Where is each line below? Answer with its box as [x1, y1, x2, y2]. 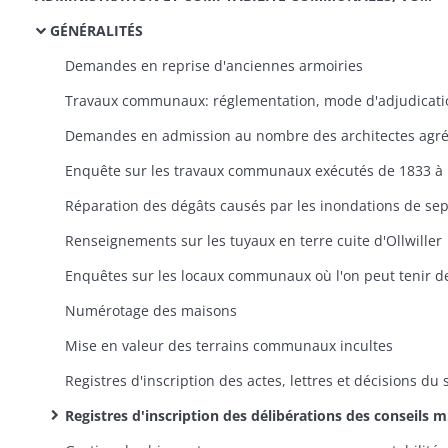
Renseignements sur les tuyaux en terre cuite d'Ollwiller [65, 231, 442, 250]
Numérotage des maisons [65, 301, 237, 320]
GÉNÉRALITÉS [50, 21, 143, 40]
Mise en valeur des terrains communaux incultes [65, 336, 393, 355]
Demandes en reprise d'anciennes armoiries [65, 56, 363, 75]
